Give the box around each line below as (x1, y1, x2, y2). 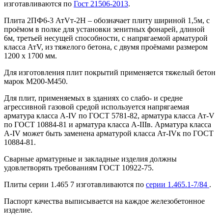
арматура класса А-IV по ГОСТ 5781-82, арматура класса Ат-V (4, 111, 215, 120)
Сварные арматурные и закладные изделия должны (4, 155, 177, 164)
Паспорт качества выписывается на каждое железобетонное (4, 197, 205, 206)
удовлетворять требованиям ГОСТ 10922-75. (4, 164, 154, 172)
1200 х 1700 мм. (4, 52, 57, 60)
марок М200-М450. (4, 77, 68, 86)
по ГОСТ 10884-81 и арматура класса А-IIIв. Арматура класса (4, 120, 211, 129)
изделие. (4, 206, 32, 215)
